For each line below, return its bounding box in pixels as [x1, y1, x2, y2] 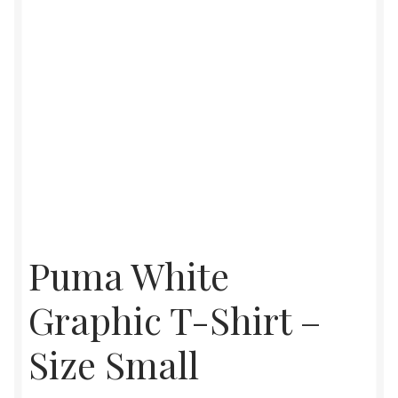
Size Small [28, 339, 199, 390]
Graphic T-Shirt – [28, 295, 321, 346]
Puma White [28, 251, 229, 301]
